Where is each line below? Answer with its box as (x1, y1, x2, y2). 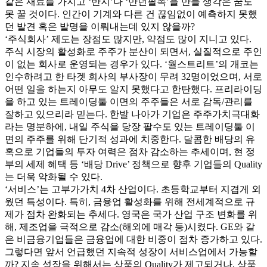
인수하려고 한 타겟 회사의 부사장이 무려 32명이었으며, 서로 (5, 71, 262, 82)
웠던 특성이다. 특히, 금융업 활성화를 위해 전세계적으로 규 (5, 196, 255, 207)
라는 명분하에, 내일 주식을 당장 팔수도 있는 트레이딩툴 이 (5, 121, 255, 132)
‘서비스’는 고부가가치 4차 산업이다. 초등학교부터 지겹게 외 (5, 184, 261, 194)
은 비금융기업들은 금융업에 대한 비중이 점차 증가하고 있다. (5, 234, 262, 244)
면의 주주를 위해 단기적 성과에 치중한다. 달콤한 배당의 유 (5, 133, 255, 144)
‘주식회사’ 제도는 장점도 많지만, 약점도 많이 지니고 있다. (5, 33, 252, 44)
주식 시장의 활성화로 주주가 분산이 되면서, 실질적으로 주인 (5, 46, 262, 57)
